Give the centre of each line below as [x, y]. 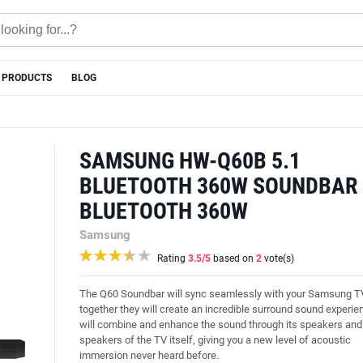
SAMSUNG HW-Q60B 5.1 [190, 161]
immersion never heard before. [149, 355]
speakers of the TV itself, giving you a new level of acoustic [215, 340]
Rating [173, 258]
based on [233, 258]
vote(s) [278, 258]
